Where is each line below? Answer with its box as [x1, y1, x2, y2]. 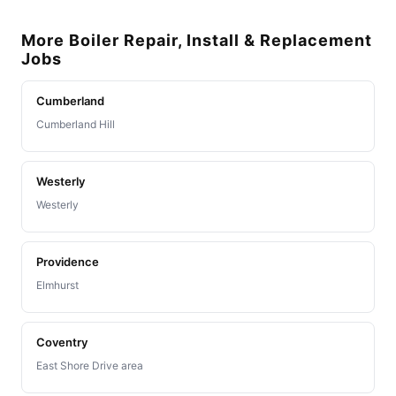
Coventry [36, 335, 88, 350]
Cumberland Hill [36, 118, 115, 132]
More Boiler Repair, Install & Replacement [21, 31, 372, 50]
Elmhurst [36, 278, 79, 293]
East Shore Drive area [36, 359, 143, 373]
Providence [36, 255, 99, 270]
